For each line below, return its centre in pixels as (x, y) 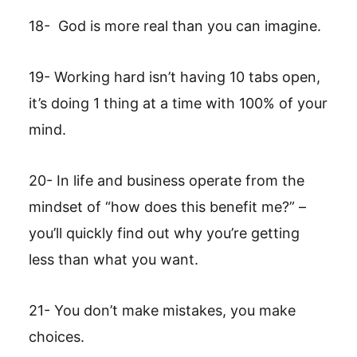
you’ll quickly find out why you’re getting (164, 233)
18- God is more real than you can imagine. (175, 26)
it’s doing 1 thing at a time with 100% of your (178, 103)
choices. (57, 337)
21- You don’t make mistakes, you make (162, 310)
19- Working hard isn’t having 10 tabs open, (175, 77)
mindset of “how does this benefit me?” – (167, 207)
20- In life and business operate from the (167, 180)
